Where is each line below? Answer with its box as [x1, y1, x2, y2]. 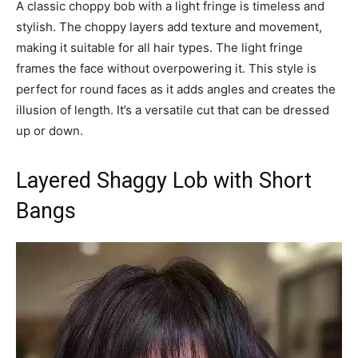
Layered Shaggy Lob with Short [16, 167, 312, 193]
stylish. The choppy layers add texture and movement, [16, 18, 322, 34]
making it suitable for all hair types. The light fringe [16, 39, 303, 55]
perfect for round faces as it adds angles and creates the [16, 81, 336, 97]
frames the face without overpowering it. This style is [16, 60, 316, 76]
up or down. [16, 122, 83, 138]
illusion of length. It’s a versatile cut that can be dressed [16, 101, 329, 117]
